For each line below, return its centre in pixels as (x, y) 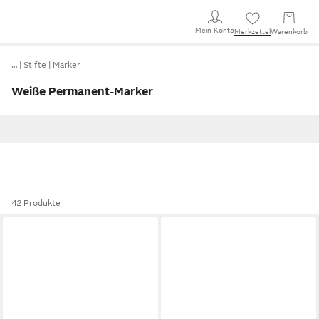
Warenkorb (289, 32)
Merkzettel (252, 32)
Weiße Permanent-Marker (82, 92)
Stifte (35, 65)
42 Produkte (36, 203)
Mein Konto (215, 30)
